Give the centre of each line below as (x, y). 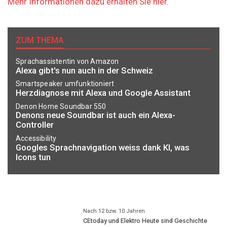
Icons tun (33, 157)
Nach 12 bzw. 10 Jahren (114, 211)
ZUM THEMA (40, 41)
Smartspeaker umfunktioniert (65, 84)
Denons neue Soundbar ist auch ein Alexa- (96, 115)
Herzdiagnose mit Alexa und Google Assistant (103, 93)
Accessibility (36, 138)
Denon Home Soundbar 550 (61, 106)
